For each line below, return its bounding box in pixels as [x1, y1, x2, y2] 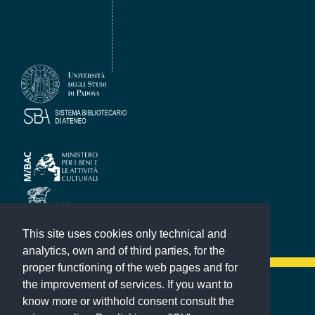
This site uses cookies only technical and [22, 228, 226, 240]
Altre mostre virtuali [14, 290, 94, 301]
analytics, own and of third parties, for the [22, 245, 225, 257]
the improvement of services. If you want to [22, 278, 233, 291]
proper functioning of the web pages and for [22, 262, 238, 274]
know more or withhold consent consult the [22, 295, 234, 308]
